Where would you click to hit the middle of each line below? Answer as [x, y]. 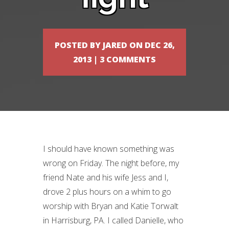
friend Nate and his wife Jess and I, [106, 177]
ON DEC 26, [151, 45]
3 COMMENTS [128, 59]
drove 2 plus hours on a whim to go [107, 192]
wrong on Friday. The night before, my [111, 163]
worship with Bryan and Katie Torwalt [111, 206]
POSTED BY [78, 45]
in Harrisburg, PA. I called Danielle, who [113, 220]
